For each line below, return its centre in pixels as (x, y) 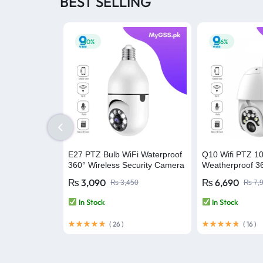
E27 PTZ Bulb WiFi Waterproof (125, 154)
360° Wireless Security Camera (126, 165)
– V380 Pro (89, 175)
